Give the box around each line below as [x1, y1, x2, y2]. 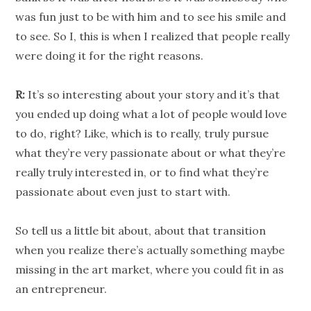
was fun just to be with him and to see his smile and [15, 10, 287, 24]
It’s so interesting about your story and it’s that [25, 87, 280, 102]
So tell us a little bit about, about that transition [15, 224, 267, 238]
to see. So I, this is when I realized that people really [15, 29, 290, 44]
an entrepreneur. [15, 282, 108, 296]
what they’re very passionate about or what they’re [15, 146, 286, 160]
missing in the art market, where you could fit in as [15, 262, 285, 277]
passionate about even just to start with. [15, 185, 231, 199]
